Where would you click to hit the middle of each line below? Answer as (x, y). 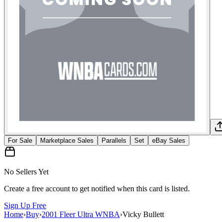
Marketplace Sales (67, 140)
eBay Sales (169, 140)
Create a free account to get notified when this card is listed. (97, 188)
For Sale (20, 140)
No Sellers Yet (26, 171)
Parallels (114, 140)
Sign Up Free (25, 205)
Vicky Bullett (143, 214)
